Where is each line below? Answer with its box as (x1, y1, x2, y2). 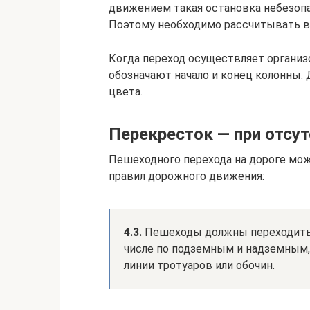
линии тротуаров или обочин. (124, 259, 275, 272)
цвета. (109, 85, 143, 98)
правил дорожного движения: (109, 170, 264, 183)
